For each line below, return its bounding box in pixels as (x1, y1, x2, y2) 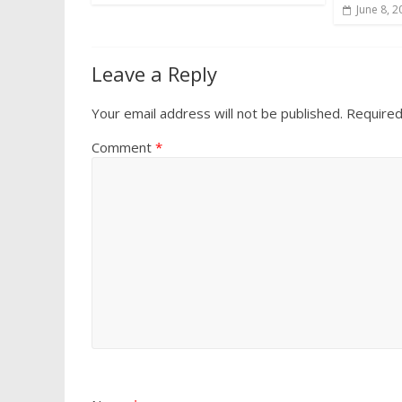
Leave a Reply (92, 60, 217, 88)
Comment (92, 138, 155, 157)
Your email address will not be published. (92, 104, 343, 123)
